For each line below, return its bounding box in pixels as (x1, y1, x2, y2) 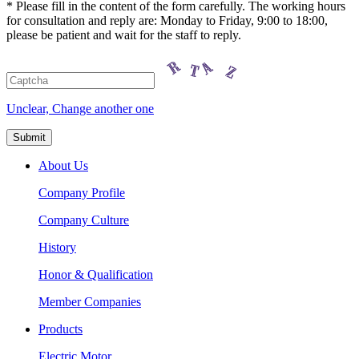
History (38, 240, 76, 255)
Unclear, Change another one (6, 102, 154, 116)
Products (38, 322, 83, 337)
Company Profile (38, 186, 125, 200)
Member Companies (38, 295, 141, 309)
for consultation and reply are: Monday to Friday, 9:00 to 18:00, (6, 14, 328, 28)
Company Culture (38, 213, 129, 228)
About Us (38, 159, 88, 173)
